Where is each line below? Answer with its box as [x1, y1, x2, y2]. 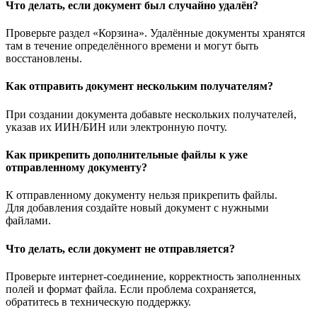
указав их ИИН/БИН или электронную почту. [6, 120, 227, 133]
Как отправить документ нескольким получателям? [6, 80, 273, 93]
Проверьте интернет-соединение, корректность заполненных [6, 270, 301, 282]
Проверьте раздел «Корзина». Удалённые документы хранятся [6, 27, 305, 40]
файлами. [6, 214, 51, 227]
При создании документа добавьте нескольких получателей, [6, 108, 296, 120]
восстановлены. [6, 52, 82, 65]
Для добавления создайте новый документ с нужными [6, 202, 269, 214]
